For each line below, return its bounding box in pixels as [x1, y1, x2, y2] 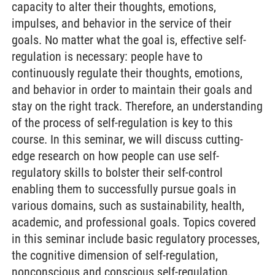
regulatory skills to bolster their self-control [12, 165, 223, 180]
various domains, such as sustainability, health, [12, 198, 244, 213]
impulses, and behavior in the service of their [12, 16, 231, 31]
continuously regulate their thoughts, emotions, [12, 66, 242, 80]
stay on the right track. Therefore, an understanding [12, 99, 263, 114]
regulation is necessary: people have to [12, 49, 203, 64]
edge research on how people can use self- [12, 149, 219, 163]
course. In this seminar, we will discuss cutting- [12, 132, 243, 147]
